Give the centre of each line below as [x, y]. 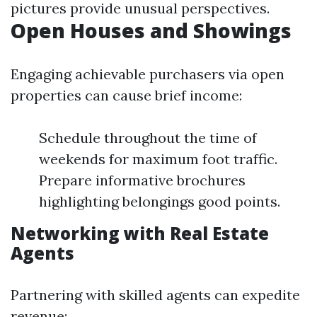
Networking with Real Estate [140, 233]
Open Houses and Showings [151, 30]
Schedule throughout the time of [148, 138]
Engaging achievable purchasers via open [148, 74]
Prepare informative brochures [142, 180]
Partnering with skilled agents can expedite [155, 295]
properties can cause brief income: [126, 95]
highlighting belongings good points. [160, 201]
